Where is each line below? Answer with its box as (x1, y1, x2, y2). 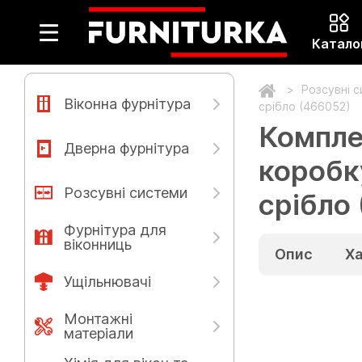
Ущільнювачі (64, 272, 151, 290)
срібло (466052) (259, 99, 351, 113)
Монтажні (64, 309, 133, 327)
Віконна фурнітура (64, 95, 191, 112)
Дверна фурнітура (64, 139, 189, 157)
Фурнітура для (64, 221, 166, 238)
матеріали (64, 324, 133, 342)
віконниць (64, 235, 132, 253)
